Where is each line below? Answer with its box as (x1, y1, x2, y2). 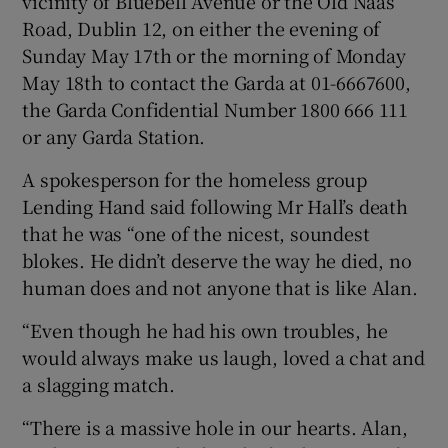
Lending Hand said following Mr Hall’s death (22, 192, 408, 219)
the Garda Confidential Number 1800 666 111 (22, 95, 409, 122)
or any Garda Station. (22, 122, 206, 149)
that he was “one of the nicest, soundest (22, 219, 370, 246)
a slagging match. (22, 370, 176, 397)
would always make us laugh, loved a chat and (22, 343, 425, 370)
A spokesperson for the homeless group (22, 165, 368, 192)
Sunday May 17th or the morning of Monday (22, 41, 406, 68)
